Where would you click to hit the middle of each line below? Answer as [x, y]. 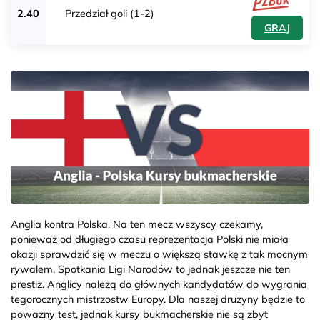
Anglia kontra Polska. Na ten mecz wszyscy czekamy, [137, 224]
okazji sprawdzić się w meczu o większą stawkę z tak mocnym [159, 254]
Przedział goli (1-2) [110, 14]
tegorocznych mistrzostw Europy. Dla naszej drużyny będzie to [158, 299]
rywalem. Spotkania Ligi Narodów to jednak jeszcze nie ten [150, 269]
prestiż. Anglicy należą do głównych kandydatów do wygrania [159, 284]
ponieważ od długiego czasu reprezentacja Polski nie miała [150, 239]
